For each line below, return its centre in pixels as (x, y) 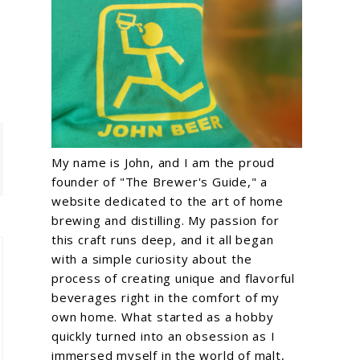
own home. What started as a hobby (163, 317)
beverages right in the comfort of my (166, 297)
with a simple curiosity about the (152, 259)
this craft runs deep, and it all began (163, 239)
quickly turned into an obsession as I (164, 336)
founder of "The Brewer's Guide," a (160, 182)
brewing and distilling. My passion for (166, 220)
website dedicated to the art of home (168, 201)
